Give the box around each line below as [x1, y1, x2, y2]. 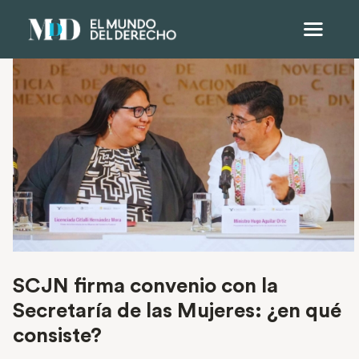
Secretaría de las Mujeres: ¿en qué [13, 301, 341, 322]
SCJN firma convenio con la [13, 276, 278, 297]
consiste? [13, 325, 107, 347]
